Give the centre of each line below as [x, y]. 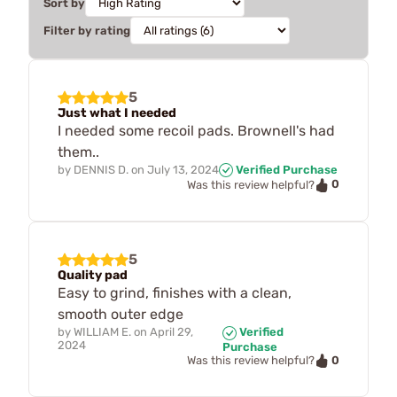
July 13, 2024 [183, 169]
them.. [78, 152]
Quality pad [93, 275]
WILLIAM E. [102, 331]
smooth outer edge [121, 314]
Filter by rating [87, 30]
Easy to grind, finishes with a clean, [175, 292]
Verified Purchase [285, 169]
